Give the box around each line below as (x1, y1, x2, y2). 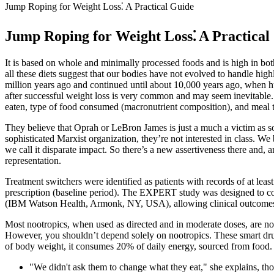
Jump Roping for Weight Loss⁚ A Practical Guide (5, 1, 194, 12)
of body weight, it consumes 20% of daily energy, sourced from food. (5, 240, 272, 251)
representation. (5, 155, 61, 166)
